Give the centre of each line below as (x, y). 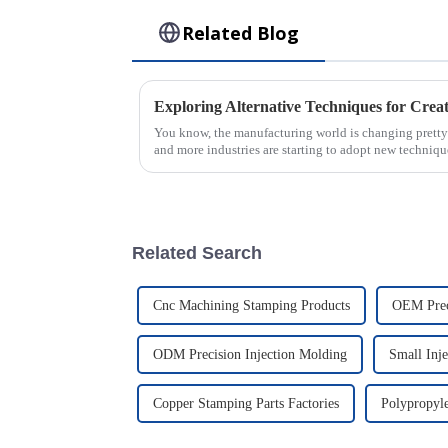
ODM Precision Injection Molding (250, 354)
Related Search (197, 252)
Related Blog (241, 32)
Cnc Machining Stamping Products (251, 305)
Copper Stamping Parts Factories (246, 403)
